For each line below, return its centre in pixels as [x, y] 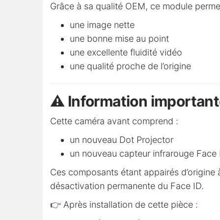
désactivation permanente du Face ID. [127, 186]
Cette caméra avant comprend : [114, 121]
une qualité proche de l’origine [130, 66]
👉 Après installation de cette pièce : [124, 205]
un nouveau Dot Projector [122, 140]
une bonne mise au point [119, 39]
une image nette [102, 25]
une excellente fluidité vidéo [126, 53]
